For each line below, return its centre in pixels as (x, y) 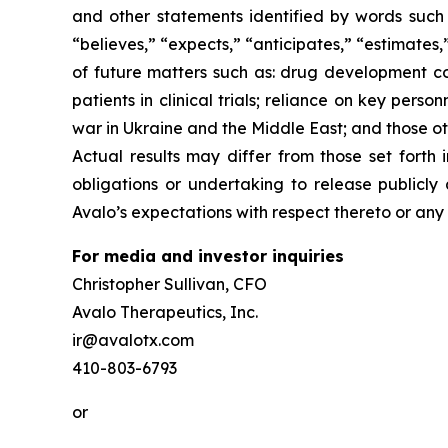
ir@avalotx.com (133, 340)
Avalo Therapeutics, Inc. (165, 312)
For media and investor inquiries (208, 256)
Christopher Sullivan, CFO (169, 284)
